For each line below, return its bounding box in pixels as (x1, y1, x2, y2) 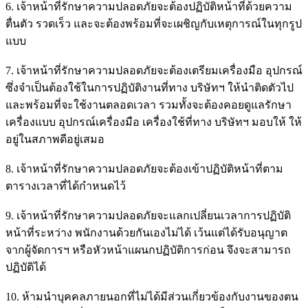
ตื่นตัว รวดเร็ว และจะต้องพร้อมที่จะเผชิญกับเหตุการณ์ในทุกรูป (5, 17, 302, 30)
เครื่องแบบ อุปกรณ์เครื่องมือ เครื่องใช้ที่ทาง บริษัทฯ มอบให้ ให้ (5, 115, 302, 128)
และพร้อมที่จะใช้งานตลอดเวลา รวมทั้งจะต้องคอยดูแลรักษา (5, 98, 291, 111)
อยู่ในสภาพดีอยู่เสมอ (5, 133, 104, 145)
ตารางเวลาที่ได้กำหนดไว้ (5, 179, 126, 192)
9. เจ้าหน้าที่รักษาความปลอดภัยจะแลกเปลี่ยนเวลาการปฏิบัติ (5, 209, 291, 221)
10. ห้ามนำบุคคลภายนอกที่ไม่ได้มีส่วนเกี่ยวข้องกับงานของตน (5, 290, 298, 302)
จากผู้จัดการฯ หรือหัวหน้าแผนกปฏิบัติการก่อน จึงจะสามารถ (5, 243, 291, 256)
